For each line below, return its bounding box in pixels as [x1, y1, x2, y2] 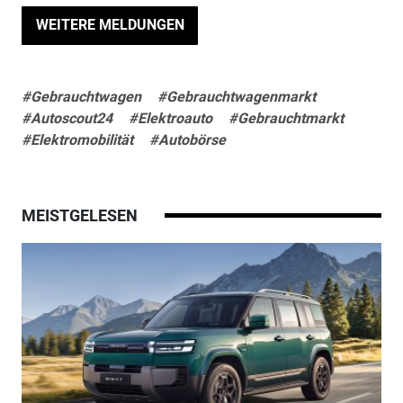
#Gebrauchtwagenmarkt [157, 88, 316, 106]
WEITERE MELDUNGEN [35, 16, 184, 34]
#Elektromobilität [21, 131, 133, 149]
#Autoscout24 [21, 110, 112, 128]
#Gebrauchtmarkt [228, 110, 344, 128]
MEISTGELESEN [21, 206, 138, 226]
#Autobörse [148, 131, 226, 149]
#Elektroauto [128, 110, 212, 128]
